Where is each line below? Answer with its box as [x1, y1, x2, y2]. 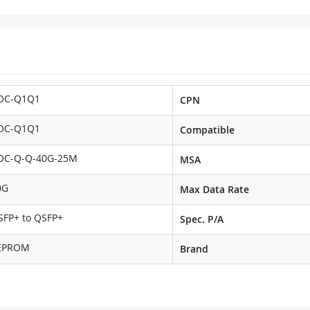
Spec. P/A [180, 212, 224, 226]
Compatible [180, 123, 235, 136]
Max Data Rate [180, 183, 249, 196]
